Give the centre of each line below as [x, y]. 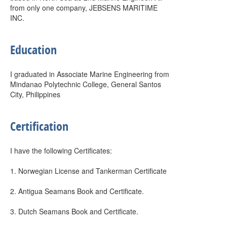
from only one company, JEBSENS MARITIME [84, 8]
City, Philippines [35, 94]
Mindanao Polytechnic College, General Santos [86, 84]
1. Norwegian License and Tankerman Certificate [88, 171]
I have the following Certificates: [61, 150]
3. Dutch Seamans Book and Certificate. [74, 211]
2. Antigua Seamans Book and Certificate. [77, 191]
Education [33, 50]
